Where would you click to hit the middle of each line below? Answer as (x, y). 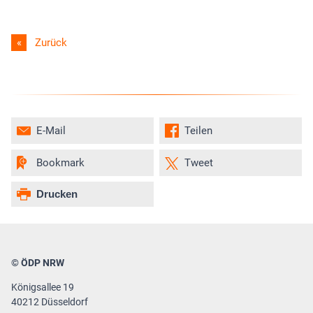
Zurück (51, 42)
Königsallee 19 (43, 287)
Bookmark (60, 162)
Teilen (198, 130)
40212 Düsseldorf (50, 301)
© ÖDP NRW (38, 262)
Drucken (57, 194)
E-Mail (51, 130)
